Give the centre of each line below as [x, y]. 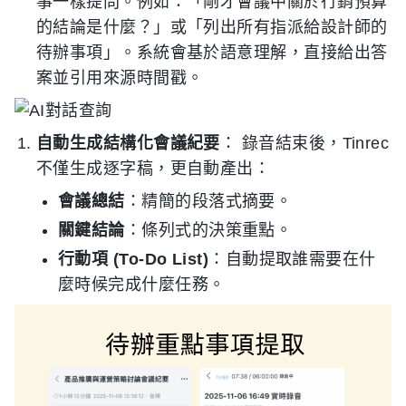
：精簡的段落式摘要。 [208, 201]
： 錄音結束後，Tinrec [304, 143]
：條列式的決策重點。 [208, 230]
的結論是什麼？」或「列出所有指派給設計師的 [212, 27]
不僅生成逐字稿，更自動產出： [154, 168]
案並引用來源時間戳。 [120, 77]
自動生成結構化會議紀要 [128, 143]
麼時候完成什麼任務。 [142, 284]
